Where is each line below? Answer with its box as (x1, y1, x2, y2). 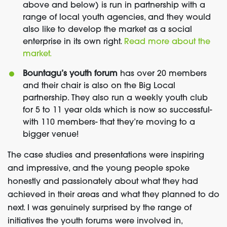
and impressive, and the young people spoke (8, 165, 190, 173)
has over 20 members (118, 70, 207, 79)
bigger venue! (23, 131, 79, 139)
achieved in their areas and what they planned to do (8, 191, 219, 200)
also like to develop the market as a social (23, 26, 192, 34)
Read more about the (124, 38, 210, 47)
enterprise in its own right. (23, 38, 124, 47)
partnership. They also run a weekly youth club (23, 94, 208, 103)
